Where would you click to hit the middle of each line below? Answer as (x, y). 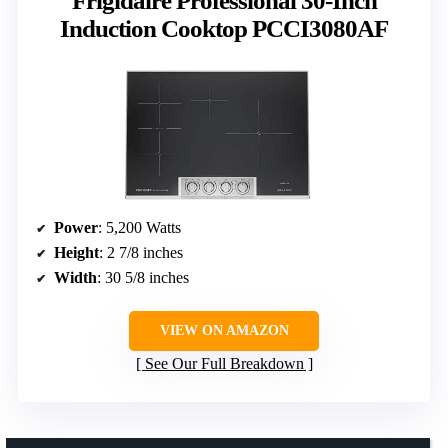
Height (76, 252)
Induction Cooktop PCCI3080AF (224, 29)
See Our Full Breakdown (224, 363)
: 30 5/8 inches (143, 277)
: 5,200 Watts (139, 227)
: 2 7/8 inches (141, 252)
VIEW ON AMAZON (224, 330)
